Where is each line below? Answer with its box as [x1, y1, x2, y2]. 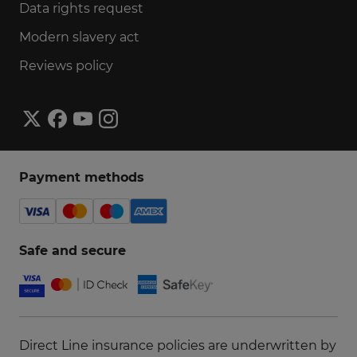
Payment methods [19, 169, 144, 185]
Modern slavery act [19, 29, 139, 45]
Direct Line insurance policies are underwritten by [19, 337, 336, 353]
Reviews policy [19, 57, 113, 73]
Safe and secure [19, 242, 126, 258]
